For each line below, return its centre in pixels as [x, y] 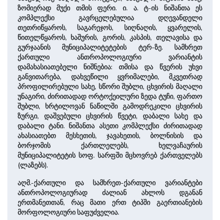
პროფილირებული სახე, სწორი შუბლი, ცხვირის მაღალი [110, 86]
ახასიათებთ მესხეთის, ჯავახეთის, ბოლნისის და [110, 136]
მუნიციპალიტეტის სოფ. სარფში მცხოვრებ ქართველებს [110, 155]
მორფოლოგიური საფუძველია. [68, 212]
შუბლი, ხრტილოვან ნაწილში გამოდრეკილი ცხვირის [110, 106]
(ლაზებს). [33, 165]
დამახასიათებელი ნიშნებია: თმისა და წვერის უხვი [110, 67]
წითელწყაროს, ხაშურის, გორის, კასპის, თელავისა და [110, 37]
